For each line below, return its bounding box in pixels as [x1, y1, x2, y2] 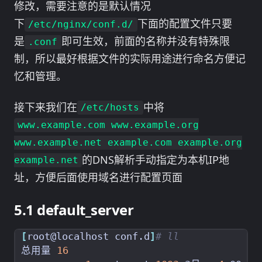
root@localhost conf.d [27, 230, 150, 242]
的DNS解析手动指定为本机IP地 [82, 152, 230, 167]
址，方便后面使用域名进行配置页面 [14, 170, 182, 184]
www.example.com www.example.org [18, 119, 199, 131]
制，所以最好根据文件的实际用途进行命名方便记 [14, 51, 246, 66]
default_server [37, 199, 134, 219]
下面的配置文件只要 [137, 16, 232, 31]
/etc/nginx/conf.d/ [28, 19, 134, 30]
